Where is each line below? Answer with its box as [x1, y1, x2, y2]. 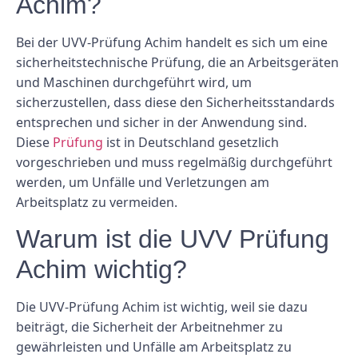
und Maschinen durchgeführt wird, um [16, 73, 252, 91]
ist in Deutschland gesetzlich [103, 133, 279, 151]
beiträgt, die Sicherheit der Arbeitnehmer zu [16, 318, 283, 336]
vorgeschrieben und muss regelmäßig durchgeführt [16, 153, 332, 171]
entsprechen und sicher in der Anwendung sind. [16, 113, 307, 131]
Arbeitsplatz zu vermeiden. [16, 193, 177, 211]
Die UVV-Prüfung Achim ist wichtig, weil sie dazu [16, 298, 308, 316]
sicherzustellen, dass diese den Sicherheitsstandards [16, 93, 335, 111]
